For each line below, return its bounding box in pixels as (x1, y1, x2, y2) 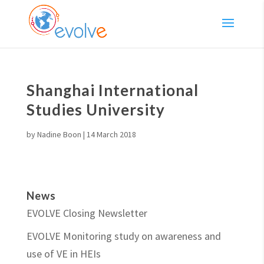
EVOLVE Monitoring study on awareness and (26, 229, 221, 243)
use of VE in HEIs (26, 247, 101, 260)
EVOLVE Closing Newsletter (26, 206, 147, 220)
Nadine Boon (37, 129, 81, 140)
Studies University (26, 100, 165, 119)
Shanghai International (26, 81, 199, 100)
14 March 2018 (86, 129, 136, 140)
